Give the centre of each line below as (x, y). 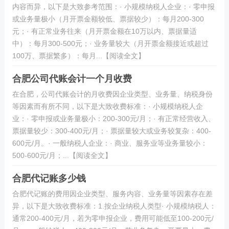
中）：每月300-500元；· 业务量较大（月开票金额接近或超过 (110, 43)
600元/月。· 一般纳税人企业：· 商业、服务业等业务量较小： (110, 143)
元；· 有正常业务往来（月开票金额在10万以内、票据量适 (104, 31)
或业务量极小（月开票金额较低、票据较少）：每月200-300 (108, 19)
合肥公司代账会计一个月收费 (72, 79)
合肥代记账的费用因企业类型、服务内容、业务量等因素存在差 (112, 194)
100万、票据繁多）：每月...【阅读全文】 (78, 56)
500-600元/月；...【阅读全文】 (62, 155)
